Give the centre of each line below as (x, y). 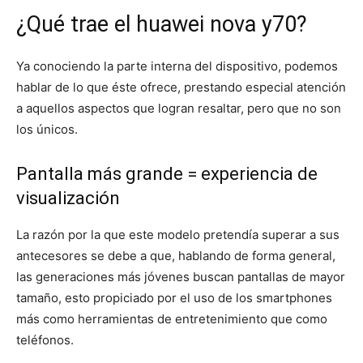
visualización (68, 199)
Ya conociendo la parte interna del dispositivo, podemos (177, 66)
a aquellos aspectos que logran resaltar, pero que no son (179, 109)
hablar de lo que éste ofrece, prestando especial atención (181, 88)
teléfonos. (45, 340)
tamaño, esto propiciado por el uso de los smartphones (174, 298)
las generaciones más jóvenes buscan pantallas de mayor (181, 277)
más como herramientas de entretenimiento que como (172, 319)
